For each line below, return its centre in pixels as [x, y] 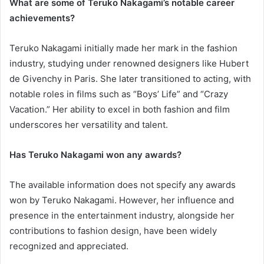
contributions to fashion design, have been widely [113, 231]
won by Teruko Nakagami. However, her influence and [122, 200]
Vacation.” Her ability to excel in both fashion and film [120, 110]
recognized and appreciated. [69, 246]
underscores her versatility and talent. [89, 125]
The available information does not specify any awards [123, 185]
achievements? [42, 18]
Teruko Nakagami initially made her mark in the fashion [123, 48]
